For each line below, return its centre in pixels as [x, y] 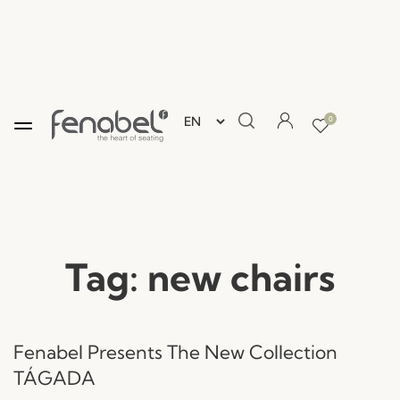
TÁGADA [54, 377]
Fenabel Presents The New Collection [175, 351]
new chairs [241, 277]
